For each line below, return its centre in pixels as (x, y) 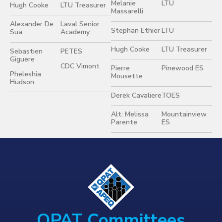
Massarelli (127, 11)
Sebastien (26, 51)
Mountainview (184, 114)
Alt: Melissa (130, 114)
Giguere (22, 59)
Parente (124, 122)
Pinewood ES (183, 68)
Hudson (22, 82)
